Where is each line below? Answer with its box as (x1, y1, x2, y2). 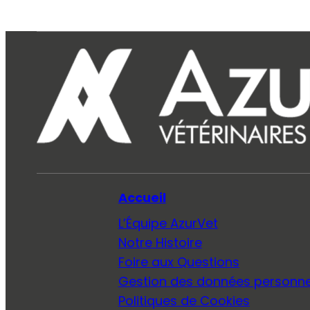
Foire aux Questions (118, 253, 239, 271)
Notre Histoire (118, 233, 202, 251)
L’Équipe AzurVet (118, 214, 218, 232)
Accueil (118, 188, 166, 206)
